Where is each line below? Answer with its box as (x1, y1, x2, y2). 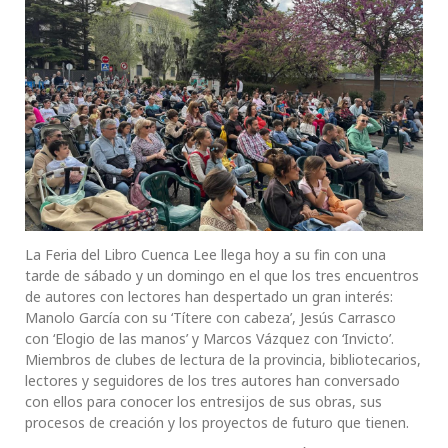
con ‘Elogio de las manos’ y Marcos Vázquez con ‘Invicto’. (25, 329, 394, 349)
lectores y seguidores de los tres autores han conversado (25, 371, 400, 391)
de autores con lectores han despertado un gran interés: (25, 287, 393, 307)
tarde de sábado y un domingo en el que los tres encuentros (25, 266, 419, 286)
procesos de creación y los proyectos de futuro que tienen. (25, 413, 409, 433)
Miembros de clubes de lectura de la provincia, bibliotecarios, (25, 350, 421, 370)
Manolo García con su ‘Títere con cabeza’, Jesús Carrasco (25, 308, 396, 328)
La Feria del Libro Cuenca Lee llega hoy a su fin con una (25, 245, 386, 265)
